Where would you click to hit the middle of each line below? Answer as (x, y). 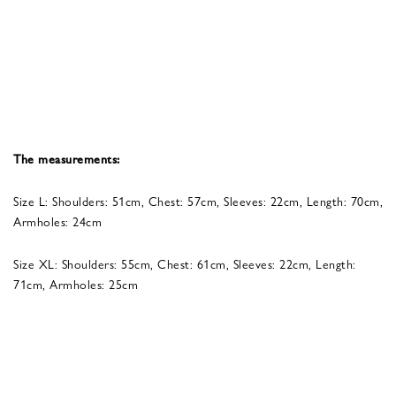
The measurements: (69, 158)
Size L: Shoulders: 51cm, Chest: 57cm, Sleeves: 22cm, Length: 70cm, (198, 200)
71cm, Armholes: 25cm (76, 283)
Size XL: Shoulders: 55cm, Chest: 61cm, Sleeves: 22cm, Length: (185, 263)
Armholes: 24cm (57, 221)
